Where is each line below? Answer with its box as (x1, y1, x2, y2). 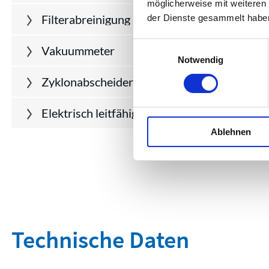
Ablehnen (211, 126, 251, 137)
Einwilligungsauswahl (133, 40, 217, 51)
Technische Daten (11, 225, 189, 255)
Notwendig (177, 54, 224, 65)
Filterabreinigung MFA (41, 12, 158, 26)
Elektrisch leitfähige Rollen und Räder (41, 106, 235, 120)
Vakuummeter (41, 43, 115, 58)
